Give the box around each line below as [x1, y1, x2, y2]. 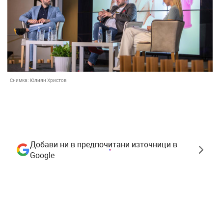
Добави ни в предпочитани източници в [30, 138, 177, 150]
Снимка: [10, 76, 30, 83]
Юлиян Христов [30, 76, 67, 83]
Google [30, 149, 55, 161]
